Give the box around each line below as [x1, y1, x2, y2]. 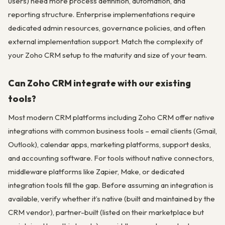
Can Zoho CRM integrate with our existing [8, 77, 191, 89]
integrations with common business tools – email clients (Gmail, [8, 126, 217, 136]
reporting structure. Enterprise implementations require [8, 10, 195, 20]
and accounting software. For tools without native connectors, [8, 153, 214, 163]
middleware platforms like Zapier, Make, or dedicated [8, 167, 184, 177]
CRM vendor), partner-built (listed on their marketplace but [8, 207, 204, 217]
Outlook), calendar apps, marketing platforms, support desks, [8, 140, 211, 150]
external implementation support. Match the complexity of [8, 37, 203, 47]
